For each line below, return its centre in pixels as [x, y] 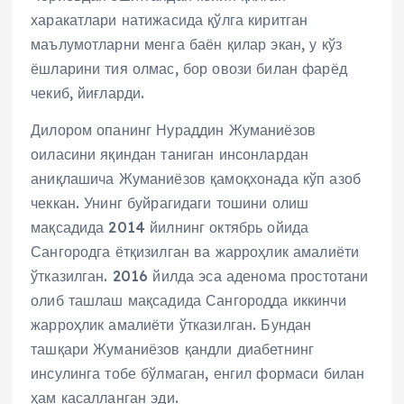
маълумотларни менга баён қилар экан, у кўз [186, 45]
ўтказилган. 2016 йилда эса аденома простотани [200, 276]
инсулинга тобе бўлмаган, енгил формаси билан [198, 374]
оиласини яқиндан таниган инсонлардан [170, 155]
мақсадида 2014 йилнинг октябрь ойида [170, 228]
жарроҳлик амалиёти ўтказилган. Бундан [171, 325]
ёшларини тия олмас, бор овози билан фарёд [189, 69]
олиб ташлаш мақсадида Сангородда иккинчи [188, 301]
